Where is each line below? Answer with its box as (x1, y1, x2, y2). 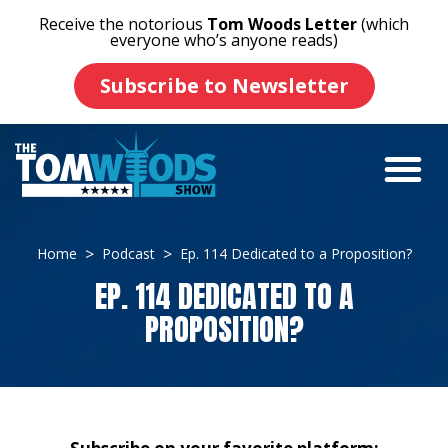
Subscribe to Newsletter (99, 72, 349, 99)
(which (357, 13, 409, 35)
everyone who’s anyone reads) (110, 29, 338, 51)
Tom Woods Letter (207, 13, 357, 35)
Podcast (101, 244, 155, 263)
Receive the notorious (39, 13, 207, 35)
